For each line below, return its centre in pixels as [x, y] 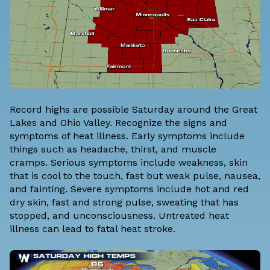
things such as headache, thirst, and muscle [113, 149]
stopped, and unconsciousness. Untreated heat [119, 215]
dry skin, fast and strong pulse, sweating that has [124, 202]
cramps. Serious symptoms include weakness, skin [129, 162]
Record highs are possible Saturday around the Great [133, 109]
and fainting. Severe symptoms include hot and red [129, 189]
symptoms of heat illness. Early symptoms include [127, 136]
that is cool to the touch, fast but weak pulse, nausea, [135, 175]
